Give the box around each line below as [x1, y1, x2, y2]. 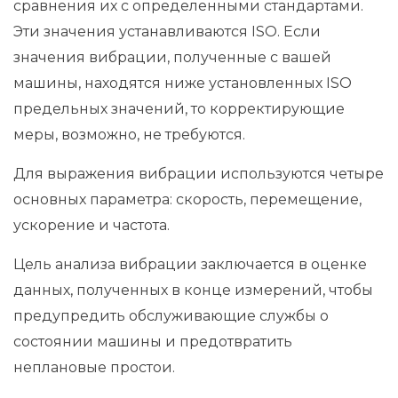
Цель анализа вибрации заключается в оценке [13, 256, 367, 274]
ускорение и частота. [13, 217, 170, 235]
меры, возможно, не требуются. [13, 126, 245, 144]
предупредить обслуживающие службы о [13, 307, 329, 325]
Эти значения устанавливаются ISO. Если [13, 23, 321, 41]
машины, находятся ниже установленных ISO [13, 75, 352, 92]
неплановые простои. [13, 359, 175, 377]
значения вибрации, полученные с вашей [13, 49, 331, 67]
